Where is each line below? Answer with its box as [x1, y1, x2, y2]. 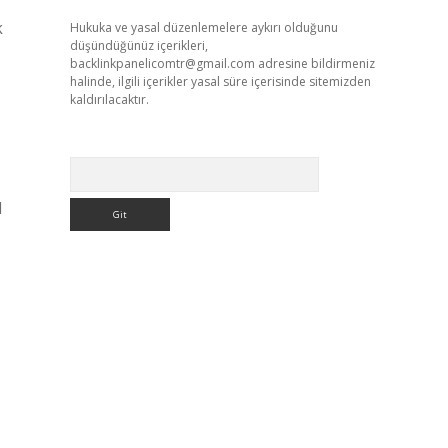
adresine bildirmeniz [254, 55, 375, 72]
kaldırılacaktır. [69, 91, 149, 108]
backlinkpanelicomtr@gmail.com [69, 55, 255, 72]
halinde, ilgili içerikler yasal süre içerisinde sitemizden [69, 73, 371, 90]
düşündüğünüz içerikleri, [69, 37, 208, 54]
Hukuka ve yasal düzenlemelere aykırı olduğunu [69, 19, 338, 36]
